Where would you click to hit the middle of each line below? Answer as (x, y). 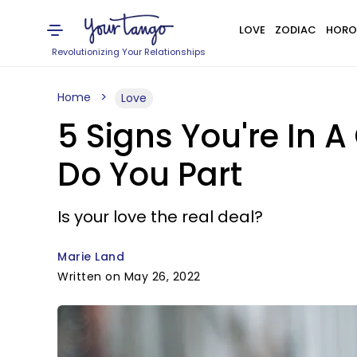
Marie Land (91, 257)
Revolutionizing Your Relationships (129, 52)
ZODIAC (295, 30)
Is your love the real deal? (160, 217)
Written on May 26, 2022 (129, 277)
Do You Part (150, 175)
